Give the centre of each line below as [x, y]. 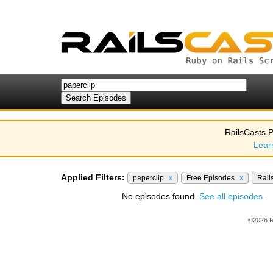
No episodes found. [161, 196]
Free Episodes [211, 178]
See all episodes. [232, 196]
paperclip [149, 178]
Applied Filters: [93, 177]
